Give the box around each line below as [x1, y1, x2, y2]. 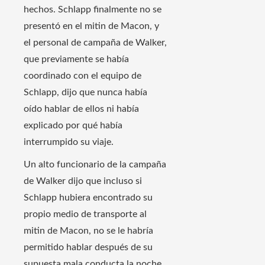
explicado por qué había [24, 121, 122, 131]
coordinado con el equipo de [24, 71, 141, 81]
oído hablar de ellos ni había [24, 104, 139, 114]
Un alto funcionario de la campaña [24, 160, 166, 170]
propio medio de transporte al [24, 209, 147, 219]
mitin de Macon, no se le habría [24, 226, 153, 236]
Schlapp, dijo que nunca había [24, 88, 147, 98]
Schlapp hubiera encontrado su [24, 193, 153, 203]
